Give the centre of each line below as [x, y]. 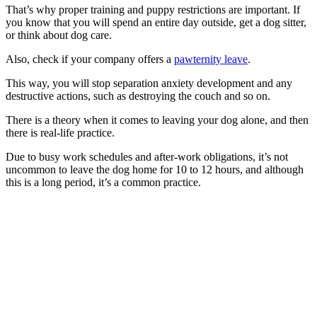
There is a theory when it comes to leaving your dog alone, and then [157, 120]
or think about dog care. [59, 35]
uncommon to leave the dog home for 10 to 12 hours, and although [155, 169]
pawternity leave [211, 59]
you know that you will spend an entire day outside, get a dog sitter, [156, 22]
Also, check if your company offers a [90, 59]
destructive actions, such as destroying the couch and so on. [138, 96]
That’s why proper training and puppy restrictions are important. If [153, 9]
